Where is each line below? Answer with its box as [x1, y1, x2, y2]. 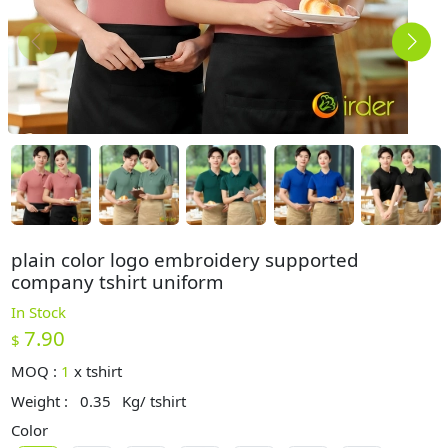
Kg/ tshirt [122, 390, 187, 411]
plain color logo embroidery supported [11, 247, 360, 272]
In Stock [11, 301, 67, 322]
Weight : [11, 390, 73, 411]
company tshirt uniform [11, 269, 225, 294]
